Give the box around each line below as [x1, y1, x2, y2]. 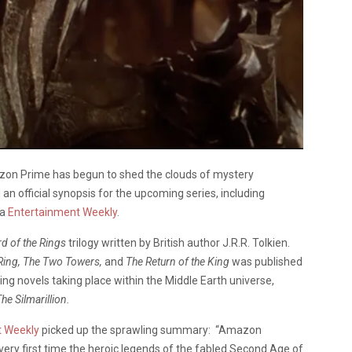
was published [232, 255, 302, 268]
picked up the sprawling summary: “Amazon [39, 323, 262, 336]
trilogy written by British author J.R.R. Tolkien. [68, 236, 290, 249]
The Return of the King [126, 255, 232, 268]
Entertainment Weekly [8, 205, 117, 218]
